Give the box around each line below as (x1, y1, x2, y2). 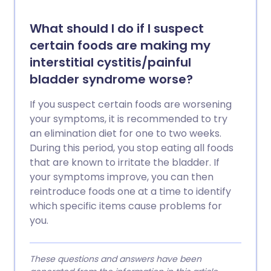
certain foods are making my (30, 37, 211, 54)
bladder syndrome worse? (30, 71, 193, 88)
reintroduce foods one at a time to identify (30, 184, 231, 198)
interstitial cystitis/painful (30, 54, 191, 71)
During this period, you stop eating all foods (30, 141, 233, 155)
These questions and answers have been (30, 253, 201, 265)
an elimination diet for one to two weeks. (30, 126, 221, 140)
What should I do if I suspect (30, 20, 204, 37)
